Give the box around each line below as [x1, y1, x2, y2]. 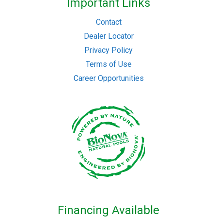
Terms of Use [85, 59, 132, 69]
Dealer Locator [83, 31, 134, 41]
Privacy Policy [84, 45, 133, 55]
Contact [95, 17, 122, 27]
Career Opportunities [73, 73, 144, 83]
